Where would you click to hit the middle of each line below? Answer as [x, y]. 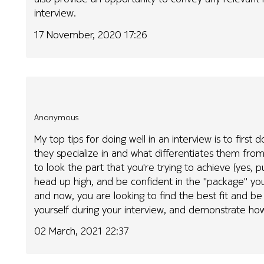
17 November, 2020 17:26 [91, 34]
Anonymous [57, 118]
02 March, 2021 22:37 [82, 231]
